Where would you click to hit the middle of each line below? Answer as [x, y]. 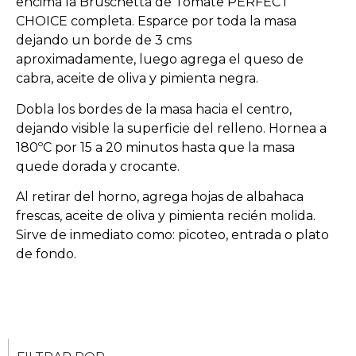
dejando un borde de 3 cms [104, 41]
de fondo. [46, 253]
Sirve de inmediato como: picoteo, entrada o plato [172, 234]
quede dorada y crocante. [98, 166]
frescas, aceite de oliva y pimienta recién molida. [166, 215]
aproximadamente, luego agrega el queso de [160, 60]
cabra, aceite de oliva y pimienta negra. [137, 79]
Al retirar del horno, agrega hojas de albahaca [160, 196]
